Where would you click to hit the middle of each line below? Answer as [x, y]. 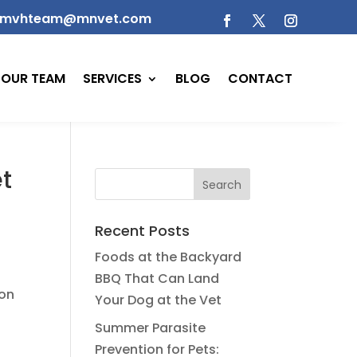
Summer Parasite [151, 328]
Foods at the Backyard [169, 257]
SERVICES [113, 79]
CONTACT [261, 79]
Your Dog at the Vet [159, 300]
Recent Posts [143, 231]
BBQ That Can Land [157, 279]
